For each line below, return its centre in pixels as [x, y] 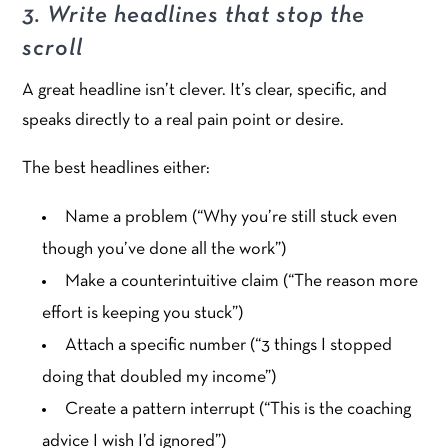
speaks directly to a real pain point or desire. [183, 121]
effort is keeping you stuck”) [143, 314]
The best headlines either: [116, 169]
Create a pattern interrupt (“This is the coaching [238, 410]
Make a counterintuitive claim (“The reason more [242, 282]
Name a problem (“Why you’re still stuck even [231, 218]
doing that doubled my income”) [159, 378]
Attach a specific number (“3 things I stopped [229, 346]
